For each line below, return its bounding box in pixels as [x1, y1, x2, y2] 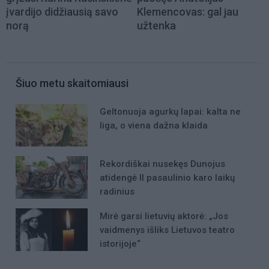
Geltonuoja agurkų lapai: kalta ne [100, 106, 241, 117]
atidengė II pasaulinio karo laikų [100, 172, 235, 183]
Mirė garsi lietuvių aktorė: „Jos [100, 211, 228, 222]
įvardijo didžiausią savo [6, 5, 118, 18]
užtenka [137, 19, 176, 32]
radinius [100, 186, 134, 197]
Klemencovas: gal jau [137, 5, 238, 18]
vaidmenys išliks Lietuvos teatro [100, 225, 235, 236]
